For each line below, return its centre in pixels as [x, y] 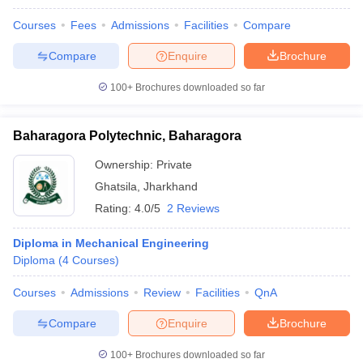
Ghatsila [116, 186]
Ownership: [126, 164]
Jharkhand [171, 186]
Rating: [115, 208]
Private [174, 164]
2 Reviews [193, 208]
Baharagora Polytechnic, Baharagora [127, 136]
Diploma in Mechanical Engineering [111, 243]
